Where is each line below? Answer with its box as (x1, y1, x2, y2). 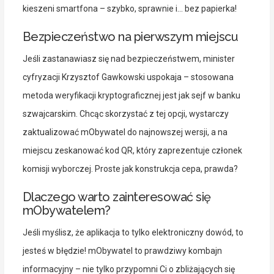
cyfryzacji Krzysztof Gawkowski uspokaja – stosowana (22, 72, 234, 83)
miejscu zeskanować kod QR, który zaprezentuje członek (22, 146, 242, 156)
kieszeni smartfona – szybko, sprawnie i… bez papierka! (22, 4, 237, 14)
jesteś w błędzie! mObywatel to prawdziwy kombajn (22, 246, 222, 256)
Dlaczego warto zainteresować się (22, 190, 211, 205)
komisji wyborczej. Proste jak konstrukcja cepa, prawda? (22, 164, 238, 174)
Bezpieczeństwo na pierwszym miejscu (22, 29, 239, 45)
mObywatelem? (22, 203, 111, 218)
